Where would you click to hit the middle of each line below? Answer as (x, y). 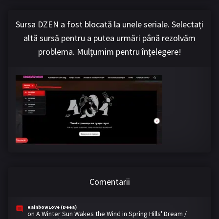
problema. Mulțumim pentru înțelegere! (109, 51)
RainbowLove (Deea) (52, 207)
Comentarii (109, 181)
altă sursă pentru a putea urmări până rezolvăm (109, 38)
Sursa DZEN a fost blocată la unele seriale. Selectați (109, 24)
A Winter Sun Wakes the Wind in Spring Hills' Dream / (111, 213)
